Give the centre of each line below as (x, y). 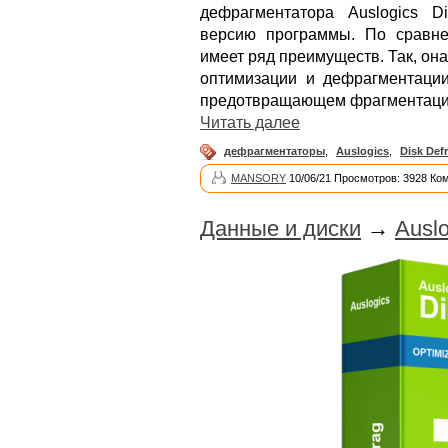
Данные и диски (280, 229)
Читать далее (250, 123)
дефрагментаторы (274, 151)
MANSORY (258, 178)
